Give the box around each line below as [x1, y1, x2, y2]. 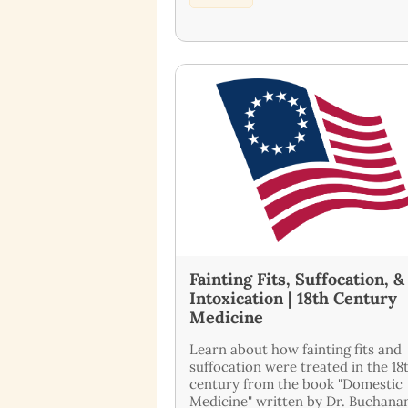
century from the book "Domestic [189, 374, 403, 393]
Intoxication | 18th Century [189, 287, 397, 309]
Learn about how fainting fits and [189, 340, 402, 358]
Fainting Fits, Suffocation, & [189, 268, 404, 290]
